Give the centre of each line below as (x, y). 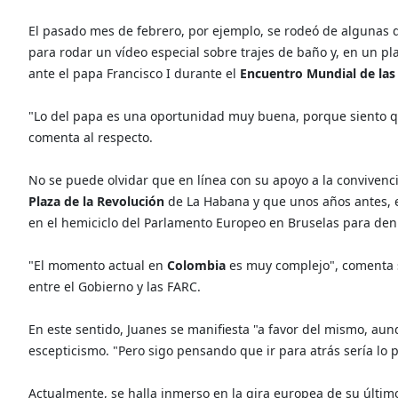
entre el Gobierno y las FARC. (115, 286)
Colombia (198, 265)
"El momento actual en (98, 265)
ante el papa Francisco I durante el (134, 73)
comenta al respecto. (91, 137)
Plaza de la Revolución (96, 201)
